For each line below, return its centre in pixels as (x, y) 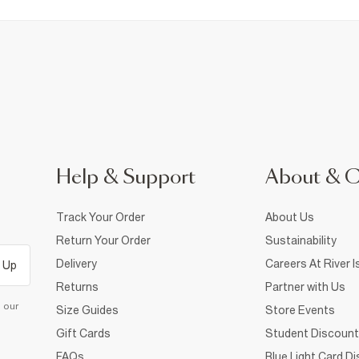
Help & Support (126, 177)
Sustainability (301, 240)
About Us (290, 217)
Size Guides (87, 310)
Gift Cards (83, 333)
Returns (77, 286)
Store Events (300, 310)
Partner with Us (305, 286)
